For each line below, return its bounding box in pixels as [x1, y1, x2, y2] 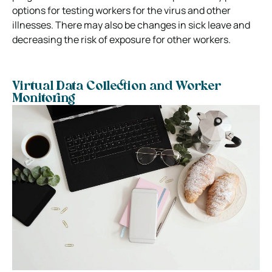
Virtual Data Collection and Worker [12, 80, 221, 93]
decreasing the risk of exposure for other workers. [12, 32, 231, 46]
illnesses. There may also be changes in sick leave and [12, 18, 250, 32]
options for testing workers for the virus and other [12, 3, 231, 17]
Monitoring [12, 92, 75, 105]
